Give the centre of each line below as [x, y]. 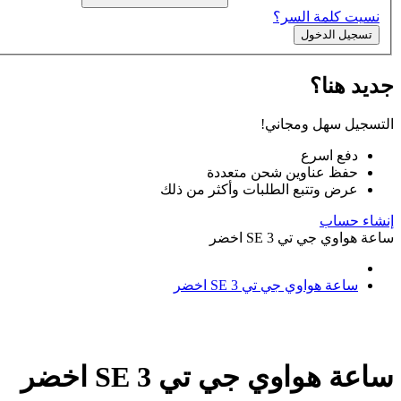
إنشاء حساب [357, 221]
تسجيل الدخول [337, 34]
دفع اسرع [329, 156]
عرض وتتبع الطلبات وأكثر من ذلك [259, 190]
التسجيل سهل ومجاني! [327, 124]
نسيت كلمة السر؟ [326, 16]
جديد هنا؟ [352, 85]
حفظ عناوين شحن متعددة [282, 173]
